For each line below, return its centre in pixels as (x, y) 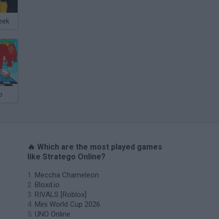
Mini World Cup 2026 (67, 204)
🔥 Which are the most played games (95, 147)
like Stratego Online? (66, 157)
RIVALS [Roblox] (61, 195)
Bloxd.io (47, 185)
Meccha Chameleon (67, 175)
